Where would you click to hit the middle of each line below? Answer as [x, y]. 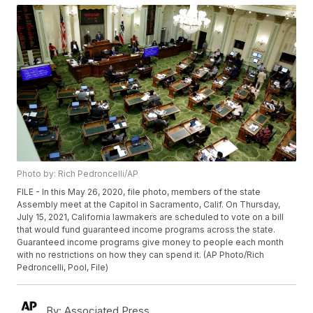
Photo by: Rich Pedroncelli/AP [78, 174]
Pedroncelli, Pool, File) [63, 268]
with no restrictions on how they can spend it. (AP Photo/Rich [141, 255]
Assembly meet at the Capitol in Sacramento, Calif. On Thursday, [149, 205]
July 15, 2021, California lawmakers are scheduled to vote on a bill [151, 217]
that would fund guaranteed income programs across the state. [146, 230]
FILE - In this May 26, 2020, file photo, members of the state [139, 192]
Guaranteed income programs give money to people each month [151, 242]
